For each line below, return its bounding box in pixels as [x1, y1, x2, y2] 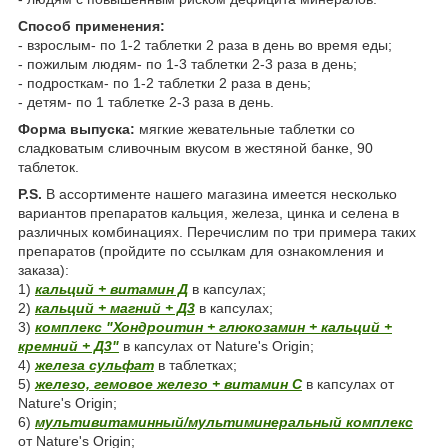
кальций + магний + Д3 [35, 299, 195, 316]
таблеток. [18, 158, 79, 175]
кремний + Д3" [18, 337, 119, 354]
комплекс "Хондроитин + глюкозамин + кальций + [35, 318, 392, 335]
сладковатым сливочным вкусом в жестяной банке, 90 [18, 139, 373, 156]
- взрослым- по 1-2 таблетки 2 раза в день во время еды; [18, 36, 392, 53]
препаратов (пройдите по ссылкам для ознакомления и [18, 242, 384, 259]
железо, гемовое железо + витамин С [35, 375, 302, 392]
